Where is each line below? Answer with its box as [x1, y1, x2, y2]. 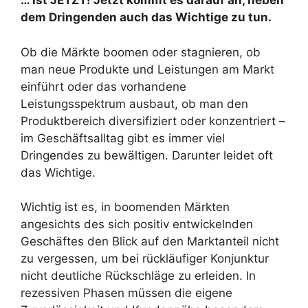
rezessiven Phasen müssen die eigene [21, 286, 232, 300]
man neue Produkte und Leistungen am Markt [21, 62, 274, 76]
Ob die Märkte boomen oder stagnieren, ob [21, 45, 261, 59]
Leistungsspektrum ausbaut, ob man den [21, 96, 248, 111]
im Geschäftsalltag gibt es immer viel [21, 131, 225, 145]
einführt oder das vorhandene [21, 79, 186, 93]
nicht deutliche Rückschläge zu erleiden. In [21, 269, 256, 283]
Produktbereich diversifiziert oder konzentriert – [21, 113, 285, 128]
